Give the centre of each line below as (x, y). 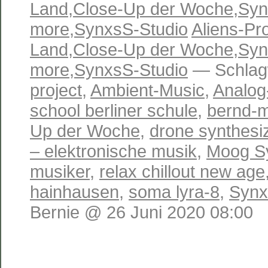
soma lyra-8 (174, 191)
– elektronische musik (113, 151)
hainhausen (74, 191)
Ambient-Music (147, 90)
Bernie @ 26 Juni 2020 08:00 (141, 212)
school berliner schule (114, 110)
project (56, 90)
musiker (60, 171)
